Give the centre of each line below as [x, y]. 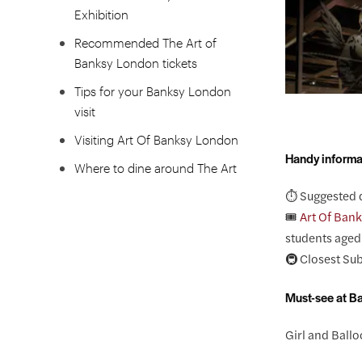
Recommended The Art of [145, 42]
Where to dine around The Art [156, 167]
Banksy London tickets [136, 62]
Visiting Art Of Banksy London [156, 139]
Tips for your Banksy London [153, 90]
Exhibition [101, 14]
